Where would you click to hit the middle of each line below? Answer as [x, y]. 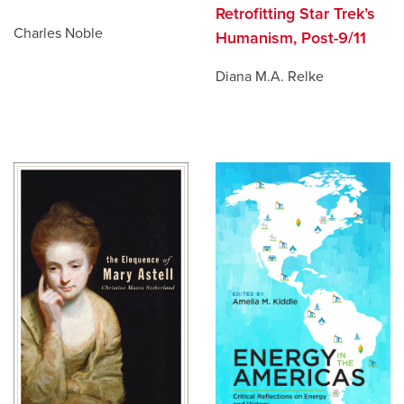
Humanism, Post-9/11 [291, 37]
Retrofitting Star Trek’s [295, 13]
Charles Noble [58, 34]
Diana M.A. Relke [270, 76]
